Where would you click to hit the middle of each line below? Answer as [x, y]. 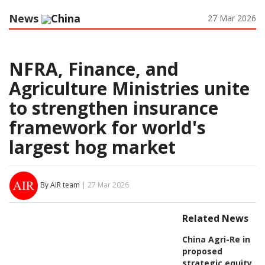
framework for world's [107, 127]
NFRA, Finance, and [94, 69]
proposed [202, 251]
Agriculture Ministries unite [129, 88]
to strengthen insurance [114, 108]
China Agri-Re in [216, 239]
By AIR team [60, 185]
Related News [215, 218]
